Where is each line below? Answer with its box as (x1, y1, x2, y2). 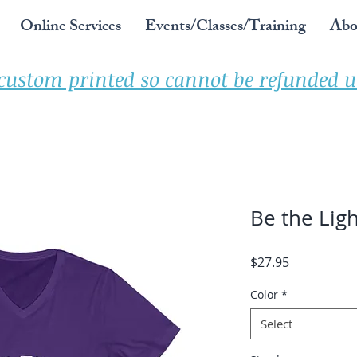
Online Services (20, 14, 121, 41)
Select (261, 315, 292, 331)
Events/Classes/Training (145, 14, 306, 41)
